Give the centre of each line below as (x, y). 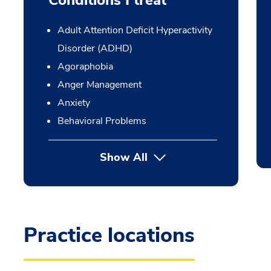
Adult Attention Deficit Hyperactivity (135, 30)
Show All (123, 157)
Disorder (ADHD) (95, 48)
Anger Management (99, 85)
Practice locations (109, 235)
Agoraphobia (85, 67)
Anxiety (73, 103)
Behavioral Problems (102, 121)
